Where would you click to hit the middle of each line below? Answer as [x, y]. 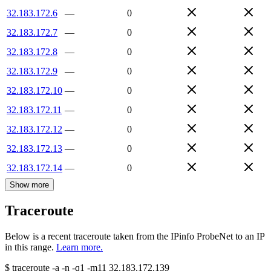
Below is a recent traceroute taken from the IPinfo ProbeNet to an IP [135, 237]
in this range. [29, 247]
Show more [29, 184]
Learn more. [80, 247]
